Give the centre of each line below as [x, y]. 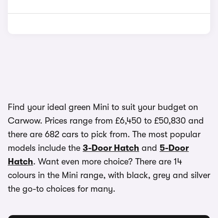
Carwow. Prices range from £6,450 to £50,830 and [106, 121]
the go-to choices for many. [62, 189]
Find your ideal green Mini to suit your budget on [103, 107]
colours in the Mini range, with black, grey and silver [109, 175]
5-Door [174, 148]
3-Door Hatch [111, 148]
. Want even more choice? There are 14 [108, 162]
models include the [45, 148]
